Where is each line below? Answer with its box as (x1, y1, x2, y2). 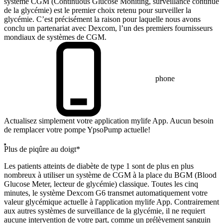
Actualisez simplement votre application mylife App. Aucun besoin (4, 116, 214, 125)
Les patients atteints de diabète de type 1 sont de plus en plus (4, 162, 194, 170)
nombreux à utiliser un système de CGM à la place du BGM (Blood (4, 171, 217, 179)
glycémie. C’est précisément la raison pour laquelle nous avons (4, 15, 201, 23)
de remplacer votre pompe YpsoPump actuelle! (4, 125, 150, 134)
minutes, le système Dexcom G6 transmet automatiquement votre (4, 189, 208, 197)
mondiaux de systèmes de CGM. (4, 33, 107, 41)
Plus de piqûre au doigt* (4, 145, 80, 153)
